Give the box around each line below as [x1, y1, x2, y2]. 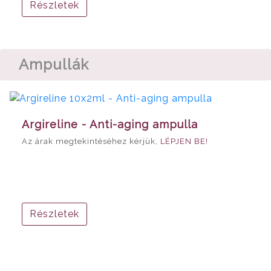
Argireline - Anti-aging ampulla [22, 117, 198, 131]
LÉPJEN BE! [160, 136, 208, 146]
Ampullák [19, 55, 89, 73]
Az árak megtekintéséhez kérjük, [22, 136, 160, 146]
